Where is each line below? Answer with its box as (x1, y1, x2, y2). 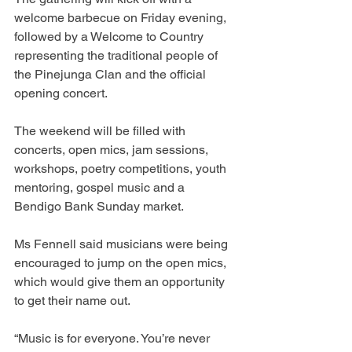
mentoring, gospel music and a (14, 179, 188, 195)
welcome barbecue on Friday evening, (14, 9, 229, 25)
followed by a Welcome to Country (14, 28, 207, 44)
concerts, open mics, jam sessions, (14, 141, 211, 157)
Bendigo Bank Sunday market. (14, 198, 184, 214)
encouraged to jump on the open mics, (14, 255, 229, 270)
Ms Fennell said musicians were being (14, 236, 231, 251)
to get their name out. (14, 292, 130, 308)
